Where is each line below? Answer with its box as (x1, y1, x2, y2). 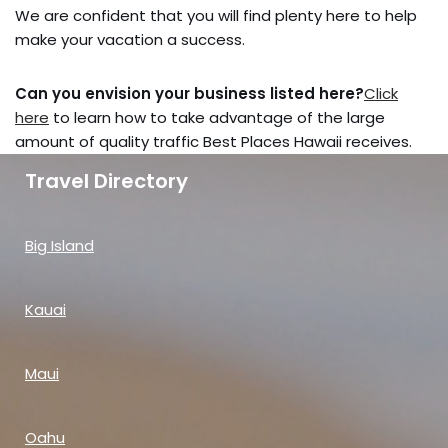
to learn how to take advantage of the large (49, 107, 385, 128)
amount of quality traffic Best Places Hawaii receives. (15, 131, 412, 152)
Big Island (25, 235, 94, 256)
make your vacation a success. (15, 29, 245, 50)
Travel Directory (25, 167, 188, 195)
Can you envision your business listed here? (15, 83, 364, 104)
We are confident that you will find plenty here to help (15, 5, 417, 26)
